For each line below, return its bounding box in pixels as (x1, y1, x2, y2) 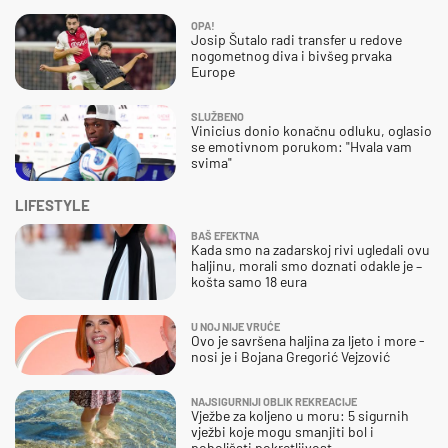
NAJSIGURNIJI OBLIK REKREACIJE (191, 394, 357, 408)
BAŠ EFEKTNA (191, 228, 259, 242)
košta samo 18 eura (191, 272, 307, 290)
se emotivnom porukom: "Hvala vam (191, 137, 412, 155)
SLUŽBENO (191, 109, 244, 123)
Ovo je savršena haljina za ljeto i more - (191, 331, 425, 349)
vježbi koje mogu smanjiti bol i (191, 422, 374, 440)
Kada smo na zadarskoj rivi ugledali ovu (191, 240, 430, 258)
